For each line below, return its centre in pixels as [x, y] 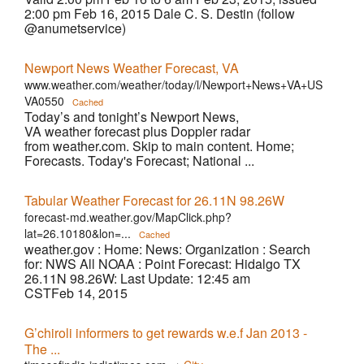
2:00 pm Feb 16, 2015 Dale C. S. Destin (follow [160, 13]
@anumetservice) [75, 28]
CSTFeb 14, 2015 [76, 293]
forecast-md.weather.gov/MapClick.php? [128, 217]
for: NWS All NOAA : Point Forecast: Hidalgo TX [162, 264]
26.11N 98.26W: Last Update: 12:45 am [137, 278]
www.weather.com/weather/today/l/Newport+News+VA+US [173, 84]
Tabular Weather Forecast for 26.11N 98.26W [154, 200]
